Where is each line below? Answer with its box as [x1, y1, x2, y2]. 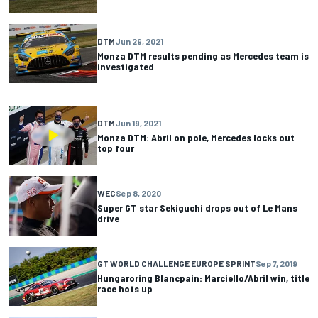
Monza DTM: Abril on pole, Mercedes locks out [97, 131, 295, 143]
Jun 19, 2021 [115, 117, 161, 128]
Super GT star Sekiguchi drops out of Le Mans [97, 201, 297, 214]
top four [97, 141, 134, 154]
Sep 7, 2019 [256, 258, 297, 269]
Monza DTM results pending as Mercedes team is [97, 49, 309, 62]
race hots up [97, 283, 153, 295]
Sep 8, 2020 [116, 187, 161, 198]
